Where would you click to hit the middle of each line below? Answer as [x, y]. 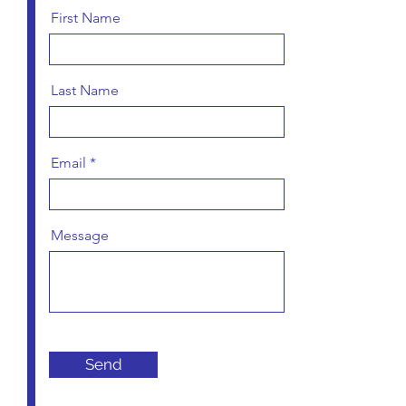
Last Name [85, 90]
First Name [86, 18]
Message [80, 235]
